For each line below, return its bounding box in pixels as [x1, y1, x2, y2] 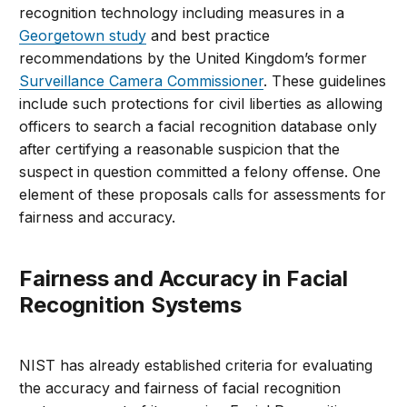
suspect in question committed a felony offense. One [19, 163, 382, 182]
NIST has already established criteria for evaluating [19, 356, 373, 375]
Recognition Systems [19, 292, 242, 319]
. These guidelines [263, 72, 387, 91]
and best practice [146, 26, 271, 45]
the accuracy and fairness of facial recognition [19, 379, 342, 398]
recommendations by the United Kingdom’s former [19, 49, 368, 68]
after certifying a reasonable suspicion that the [19, 140, 341, 159]
